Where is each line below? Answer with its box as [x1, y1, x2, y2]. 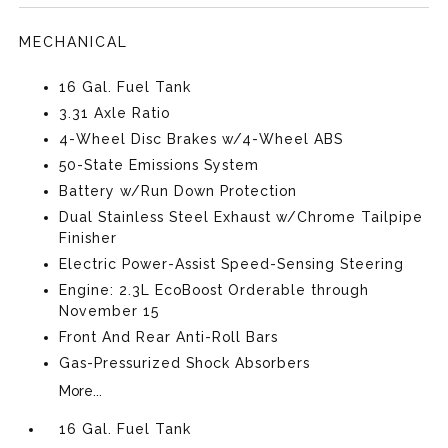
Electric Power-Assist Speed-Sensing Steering [59, 255, 405, 272]
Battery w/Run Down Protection [59, 182, 298, 199]
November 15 [59, 302, 160, 319]
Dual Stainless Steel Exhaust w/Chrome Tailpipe [59, 208, 424, 225]
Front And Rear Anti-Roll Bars [59, 328, 279, 345]
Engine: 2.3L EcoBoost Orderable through [59, 281, 370, 298]
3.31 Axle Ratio [59, 104, 171, 121]
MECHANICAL [19, 33, 129, 50]
